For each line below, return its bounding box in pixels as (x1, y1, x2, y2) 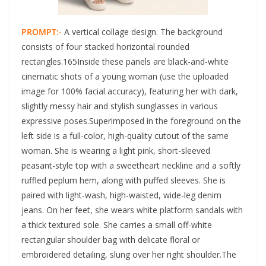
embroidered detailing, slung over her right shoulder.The (21, 249, 236, 261)
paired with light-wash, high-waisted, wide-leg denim (21, 189, 221, 201)
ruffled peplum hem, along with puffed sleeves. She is (21, 175, 226, 186)
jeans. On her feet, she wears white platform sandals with (21, 204, 243, 216)
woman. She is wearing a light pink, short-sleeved (21, 145, 210, 157)
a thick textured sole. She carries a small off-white (21, 219, 212, 231)
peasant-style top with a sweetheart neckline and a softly (21, 160, 240, 172)
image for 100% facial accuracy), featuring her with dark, (21, 85, 238, 97)
